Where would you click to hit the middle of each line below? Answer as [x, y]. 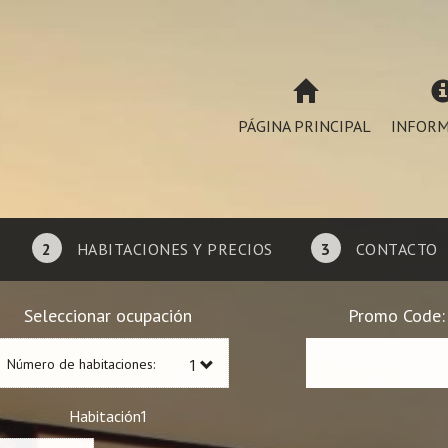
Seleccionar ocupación [107, 315]
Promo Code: [396, 315]
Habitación [105, 416]
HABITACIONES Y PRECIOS [174, 249]
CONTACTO [396, 249]
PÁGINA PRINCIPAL [304, 126]
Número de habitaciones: [81, 364]
